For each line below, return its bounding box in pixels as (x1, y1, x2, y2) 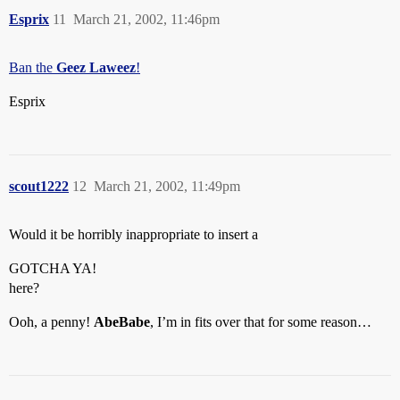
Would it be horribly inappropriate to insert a (9, 227, 258, 242)
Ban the (9, 60, 56, 75)
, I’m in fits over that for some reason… (150, 314, 371, 329)
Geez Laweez (56, 60, 136, 75)
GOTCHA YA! (9, 261, 96, 276)
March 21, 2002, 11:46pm (73, 12, 220, 27)
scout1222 (9, 179, 69, 194)
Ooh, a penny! (9, 314, 94, 329)
